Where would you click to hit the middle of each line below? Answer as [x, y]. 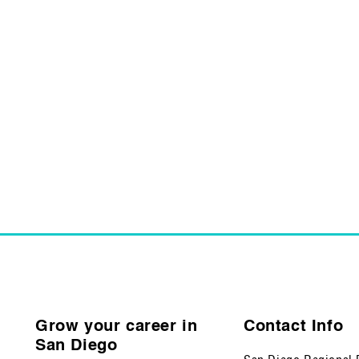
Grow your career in [117, 325]
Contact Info [293, 325]
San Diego [77, 345]
